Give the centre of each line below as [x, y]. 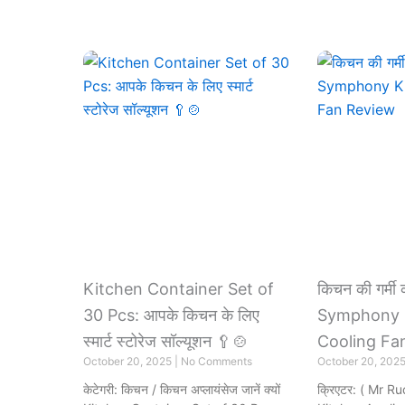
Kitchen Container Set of [179, 288]
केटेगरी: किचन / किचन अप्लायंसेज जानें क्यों [182, 389]
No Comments [217, 361]
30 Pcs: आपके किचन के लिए [171, 315]
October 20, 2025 [129, 361]
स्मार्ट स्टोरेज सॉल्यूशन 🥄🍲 [166, 341]
